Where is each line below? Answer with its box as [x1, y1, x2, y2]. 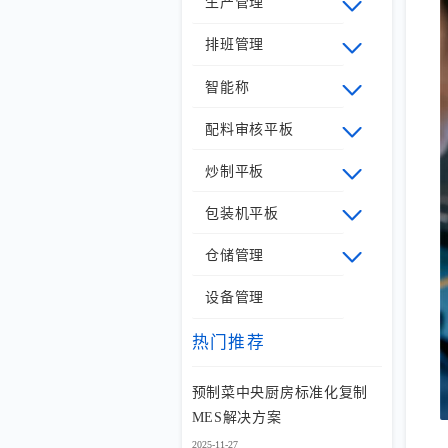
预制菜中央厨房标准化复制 [191, 384, 368, 400]
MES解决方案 [191, 409, 282, 425]
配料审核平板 [205, 121, 294, 137]
